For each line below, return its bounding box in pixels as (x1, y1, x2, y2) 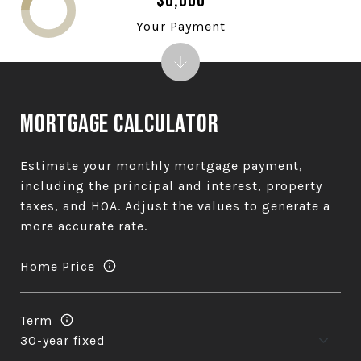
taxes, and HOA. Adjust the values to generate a (20, 198, 330, 214)
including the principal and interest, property (20, 178, 322, 193)
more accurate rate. (20, 218, 147, 234)
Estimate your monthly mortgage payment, (20, 158, 303, 173)
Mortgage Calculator (20, 109, 219, 140)
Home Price (20, 258, 95, 274)
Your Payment (135, 18, 226, 34)
